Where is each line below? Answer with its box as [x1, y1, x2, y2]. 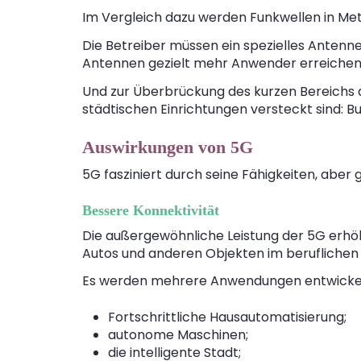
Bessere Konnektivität [82, 201, 219, 218]
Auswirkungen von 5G [82, 136, 253, 157]
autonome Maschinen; [108, 325, 248, 344]
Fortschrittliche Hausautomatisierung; [108, 307, 346, 326]
